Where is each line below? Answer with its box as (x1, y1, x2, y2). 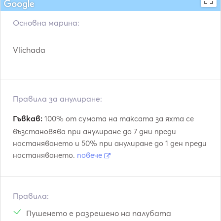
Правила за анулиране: (13, 94, 102, 104)
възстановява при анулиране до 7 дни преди (13, 127, 176, 136)
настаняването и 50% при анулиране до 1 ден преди (13, 139, 207, 148)
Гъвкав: (13, 113, 42, 123)
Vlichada (13, 45, 45, 55)
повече (77, 150, 104, 160)
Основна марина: (13, 18, 79, 28)
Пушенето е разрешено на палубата (26, 208, 171, 218)
